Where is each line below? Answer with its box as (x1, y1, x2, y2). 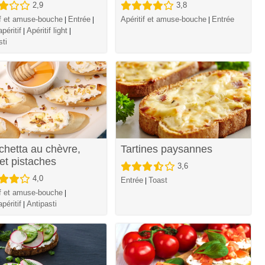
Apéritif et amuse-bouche (121, 15, 207, 24)
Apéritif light (26, 26, 67, 35)
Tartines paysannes (121, 143, 213, 156)
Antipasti (26, 199, 57, 209)
